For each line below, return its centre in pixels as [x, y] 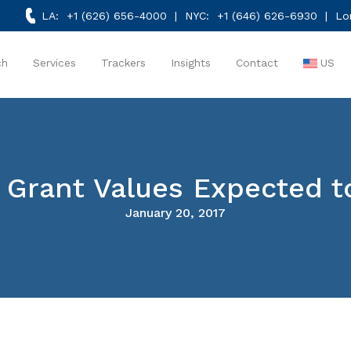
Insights [190, 63]
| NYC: [192, 16]
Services [54, 63]
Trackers [123, 63]
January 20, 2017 [175, 213]
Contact [257, 63]
